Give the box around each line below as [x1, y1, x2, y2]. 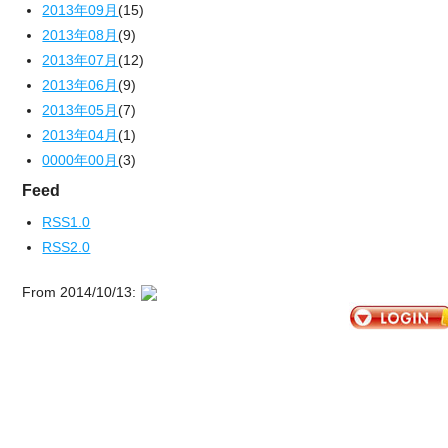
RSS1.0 [42, 214, 91, 230]
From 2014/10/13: [22, 284, 141, 300]
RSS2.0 [42, 239, 91, 255]
